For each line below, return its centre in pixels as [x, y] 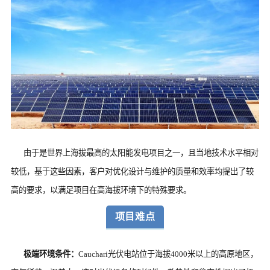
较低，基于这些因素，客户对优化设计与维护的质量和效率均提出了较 [132, 172]
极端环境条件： [51, 254]
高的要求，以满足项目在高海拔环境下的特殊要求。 [101, 190]
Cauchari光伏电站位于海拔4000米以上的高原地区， [168, 254]
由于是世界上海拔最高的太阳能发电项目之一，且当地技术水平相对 [141, 153]
